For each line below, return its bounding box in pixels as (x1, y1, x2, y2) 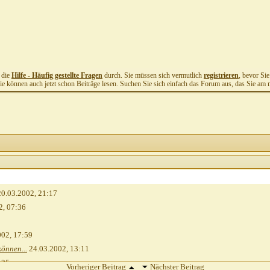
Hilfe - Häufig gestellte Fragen (11, 71, 102, 80)
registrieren (204, 71, 239, 80)
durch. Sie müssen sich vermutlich (102, 71, 204, 80)
